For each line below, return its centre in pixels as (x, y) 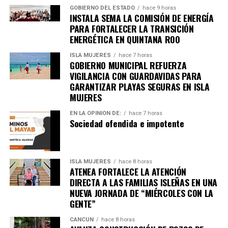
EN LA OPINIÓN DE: (95, 113)
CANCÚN (81, 219)
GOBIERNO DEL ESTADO (102, 8)
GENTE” (82, 203)
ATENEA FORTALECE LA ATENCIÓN (128, 171)
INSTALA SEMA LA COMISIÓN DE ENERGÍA (141, 18)
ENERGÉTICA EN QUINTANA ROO (125, 39)
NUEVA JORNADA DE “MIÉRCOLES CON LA (141, 193)
